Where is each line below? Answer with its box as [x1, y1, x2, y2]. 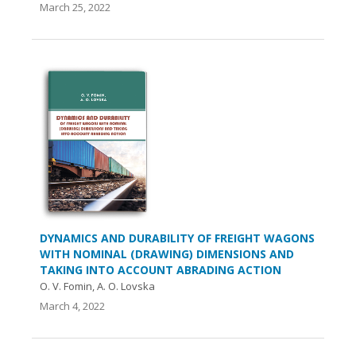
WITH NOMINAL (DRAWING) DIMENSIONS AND [40, 246, 294, 261]
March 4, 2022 [40, 298, 105, 313]
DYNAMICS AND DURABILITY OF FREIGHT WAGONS [40, 230, 315, 246]
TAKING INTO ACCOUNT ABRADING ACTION [40, 261, 281, 277]
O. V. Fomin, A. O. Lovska [40, 278, 155, 293]
